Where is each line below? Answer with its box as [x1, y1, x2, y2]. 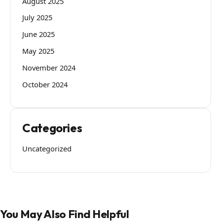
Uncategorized [22, 143, 72, 153]
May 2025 [22, 45, 54, 56]
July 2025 [22, 12, 52, 23]
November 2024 [22, 62, 75, 73]
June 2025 [22, 29, 55, 39]
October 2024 [22, 79, 68, 89]
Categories [22, 120, 82, 136]
